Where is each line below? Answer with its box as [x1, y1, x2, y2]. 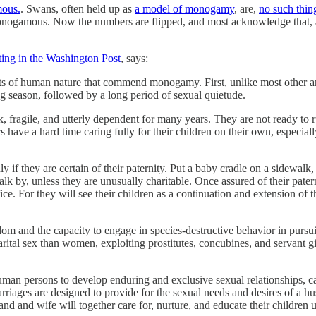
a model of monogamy [135, 2, 234, 15]
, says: [121, 51, 148, 64]
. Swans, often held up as [20, 2, 135, 15]
